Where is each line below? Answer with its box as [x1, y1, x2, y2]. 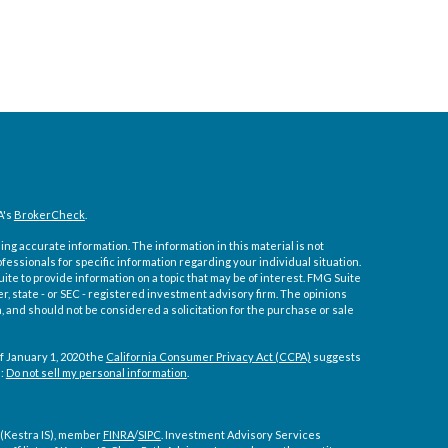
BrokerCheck [13, 208, 85, 221]
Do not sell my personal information [5, 366, 187, 379]
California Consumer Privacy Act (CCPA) [105, 350, 311, 363]
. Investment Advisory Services [160, 428, 321, 441]
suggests [310, 350, 361, 363]
